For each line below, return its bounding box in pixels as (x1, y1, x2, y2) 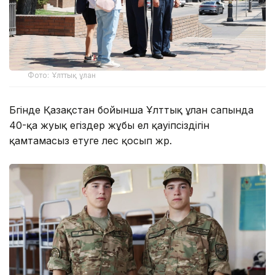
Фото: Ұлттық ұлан (28, 71, 96, 80)
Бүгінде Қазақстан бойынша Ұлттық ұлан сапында (9, 104, 254, 117)
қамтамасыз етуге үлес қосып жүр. (9, 134, 172, 147)
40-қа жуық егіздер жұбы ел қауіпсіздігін (9, 119, 209, 132)
